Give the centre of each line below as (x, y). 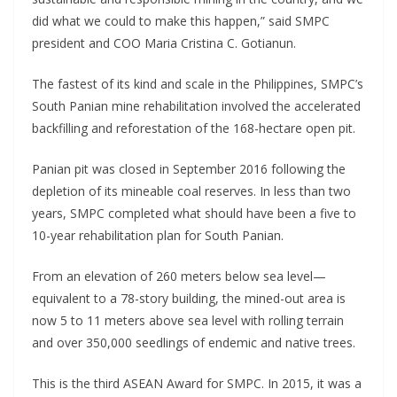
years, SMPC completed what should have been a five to (194, 213)
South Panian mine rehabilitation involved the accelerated (196, 105)
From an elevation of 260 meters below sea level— (179, 276)
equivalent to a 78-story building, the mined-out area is (189, 298)
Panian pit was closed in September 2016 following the (189, 168)
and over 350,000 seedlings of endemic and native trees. (194, 342)
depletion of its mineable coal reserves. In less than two (191, 191)
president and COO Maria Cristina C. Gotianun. (164, 43)
